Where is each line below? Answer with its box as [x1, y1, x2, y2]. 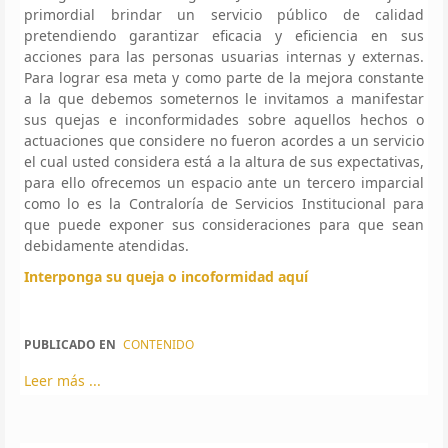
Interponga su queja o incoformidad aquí [24, 266, 308, 286]
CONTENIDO [123, 335, 194, 353]
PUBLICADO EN [24, 335, 116, 353]
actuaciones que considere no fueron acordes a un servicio [24, 130, 424, 150]
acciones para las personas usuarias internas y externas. [24, 46, 424, 66]
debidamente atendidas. [24, 235, 189, 255]
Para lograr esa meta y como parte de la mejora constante [24, 67, 424, 87]
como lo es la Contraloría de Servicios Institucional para [24, 193, 424, 213]
